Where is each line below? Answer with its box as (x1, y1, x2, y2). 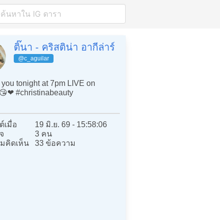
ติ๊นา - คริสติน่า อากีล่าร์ (14, 42, 115, 53)
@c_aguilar (18, 55, 49, 62)
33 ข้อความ (35, 138, 76, 147)
